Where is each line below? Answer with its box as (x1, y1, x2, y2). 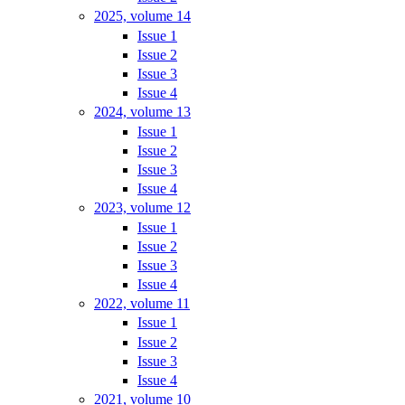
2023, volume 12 (94, 200, 191, 216)
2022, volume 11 (94, 296, 190, 312)
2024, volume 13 (94, 104, 191, 120)
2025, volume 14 (94, 8, 191, 24)
